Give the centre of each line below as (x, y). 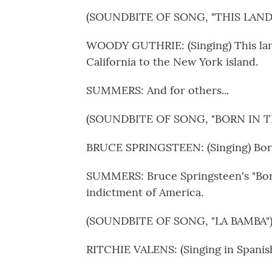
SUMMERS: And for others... (158, 90)
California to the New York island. (172, 62)
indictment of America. (145, 192)
